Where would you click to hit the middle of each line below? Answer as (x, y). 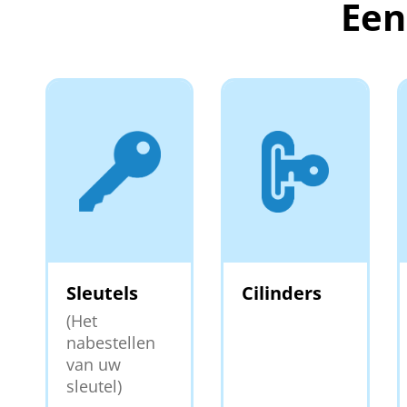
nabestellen (111, 342)
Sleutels (102, 293)
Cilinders (282, 293)
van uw (94, 364)
